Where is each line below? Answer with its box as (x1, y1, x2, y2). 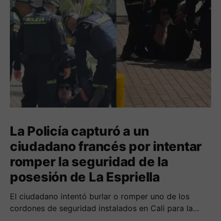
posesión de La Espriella (10, 169, 160, 185)
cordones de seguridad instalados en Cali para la (10, 203, 193, 214)
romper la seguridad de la (10, 154, 168, 170)
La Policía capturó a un (10, 123, 149, 139)
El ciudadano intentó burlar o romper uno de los (10, 191, 189, 202)
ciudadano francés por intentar (10, 139, 202, 154)
